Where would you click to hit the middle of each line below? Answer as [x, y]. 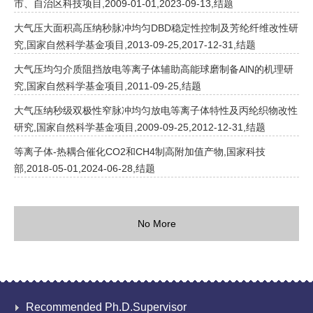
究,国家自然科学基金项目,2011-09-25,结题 [108, 86]
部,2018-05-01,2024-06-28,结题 [85, 168]
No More [156, 224]
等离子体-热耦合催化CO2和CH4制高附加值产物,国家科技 [140, 152]
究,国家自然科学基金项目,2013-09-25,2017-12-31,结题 [135, 45]
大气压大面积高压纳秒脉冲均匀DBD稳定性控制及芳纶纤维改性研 [156, 28]
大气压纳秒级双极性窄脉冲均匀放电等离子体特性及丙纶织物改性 [156, 110]
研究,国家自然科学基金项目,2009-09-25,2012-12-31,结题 [140, 127]
